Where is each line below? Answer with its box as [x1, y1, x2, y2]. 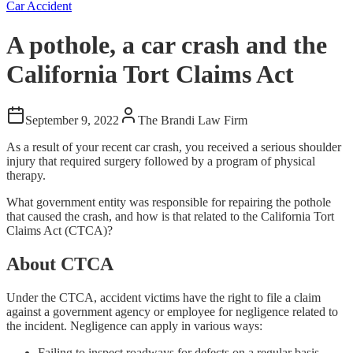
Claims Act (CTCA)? [6, 224, 113, 238]
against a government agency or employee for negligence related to [6, 305, 338, 319]
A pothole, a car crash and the [6, 30, 327, 59]
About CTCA [6, 254, 113, 275]
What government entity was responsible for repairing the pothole [6, 195, 331, 210]
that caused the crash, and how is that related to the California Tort [6, 210, 334, 224]
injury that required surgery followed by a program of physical [6, 154, 315, 169]
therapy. [6, 169, 46, 183]
